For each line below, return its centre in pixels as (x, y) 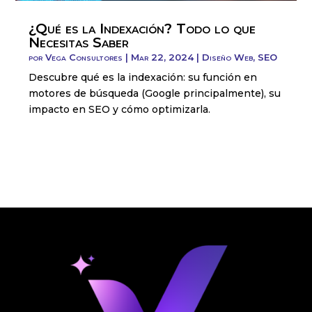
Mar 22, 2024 (163, 57)
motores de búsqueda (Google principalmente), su (155, 93)
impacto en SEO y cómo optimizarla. (120, 109)
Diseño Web (228, 57)
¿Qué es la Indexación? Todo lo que (142, 28)
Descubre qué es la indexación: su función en (143, 77)
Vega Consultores (84, 57)
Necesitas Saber (79, 42)
